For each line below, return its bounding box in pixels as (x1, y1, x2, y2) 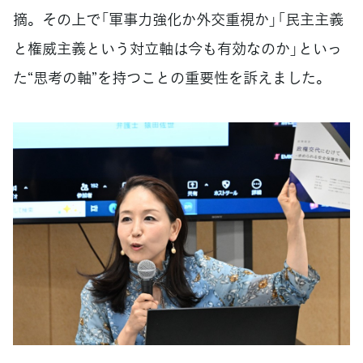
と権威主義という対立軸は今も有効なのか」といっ (13, 36, 342, 59)
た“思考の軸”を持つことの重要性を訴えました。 (13, 66, 331, 88)
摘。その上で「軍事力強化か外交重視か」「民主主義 (13, 7, 344, 30)
